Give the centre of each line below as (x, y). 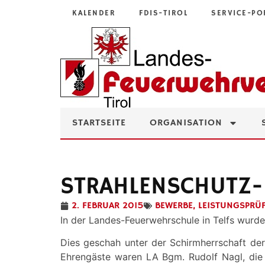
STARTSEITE (99, 123)
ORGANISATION (186, 123)
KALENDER (94, 13)
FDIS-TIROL (163, 13)
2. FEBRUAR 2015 (108, 206)
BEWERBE (174, 206)
